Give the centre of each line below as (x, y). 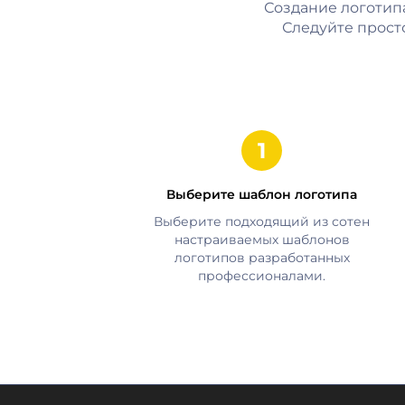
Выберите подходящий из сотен (262, 221)
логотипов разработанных (262, 257)
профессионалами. (262, 275)
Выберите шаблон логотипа (262, 194)
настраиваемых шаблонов (262, 239)
